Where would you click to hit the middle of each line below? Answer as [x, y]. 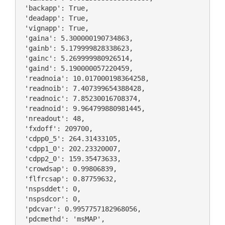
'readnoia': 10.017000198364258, [85, 79]
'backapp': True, [54, 8]
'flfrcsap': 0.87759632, [69, 179]
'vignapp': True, [54, 28]
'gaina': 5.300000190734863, [77, 38]
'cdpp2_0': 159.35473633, [71, 159]
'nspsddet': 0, [50, 189]
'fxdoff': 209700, [57, 129]
